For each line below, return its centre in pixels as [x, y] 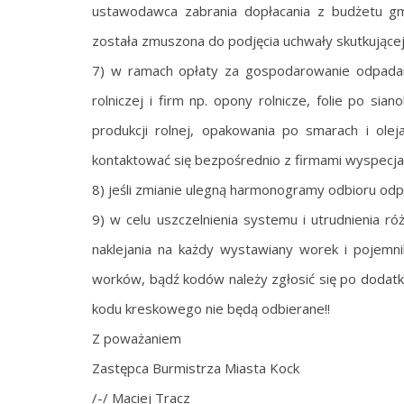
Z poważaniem [137, 338]
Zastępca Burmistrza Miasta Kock [196, 368]
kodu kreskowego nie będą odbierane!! [211, 308]
